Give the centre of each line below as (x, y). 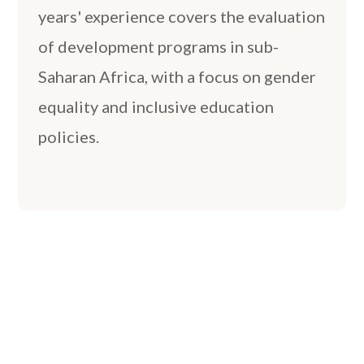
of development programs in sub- (159, 47)
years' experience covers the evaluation (182, 17)
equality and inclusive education (156, 107)
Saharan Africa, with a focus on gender (178, 77)
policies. (69, 137)
